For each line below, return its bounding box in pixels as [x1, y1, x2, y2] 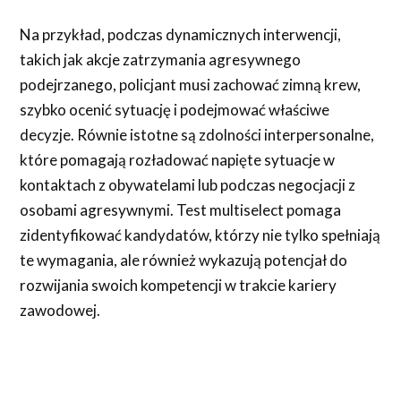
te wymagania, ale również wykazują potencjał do [20, 250, 348, 269]
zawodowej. [20, 300, 101, 320]
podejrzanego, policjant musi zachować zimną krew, [20, 74, 362, 94]
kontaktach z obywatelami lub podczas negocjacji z [20, 175, 356, 194]
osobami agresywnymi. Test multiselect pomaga [20, 200, 342, 219]
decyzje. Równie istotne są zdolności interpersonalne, [20, 124, 375, 144]
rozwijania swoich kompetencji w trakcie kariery [20, 275, 337, 294]
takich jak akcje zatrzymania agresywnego [20, 49, 302, 69]
